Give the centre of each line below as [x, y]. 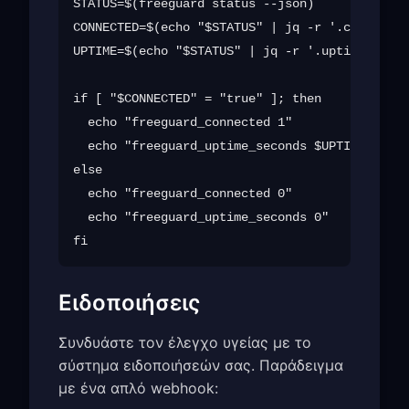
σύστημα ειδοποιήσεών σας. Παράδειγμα [201, 365]
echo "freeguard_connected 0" [183, 193]
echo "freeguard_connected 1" [183, 122]
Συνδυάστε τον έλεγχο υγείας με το [185, 342]
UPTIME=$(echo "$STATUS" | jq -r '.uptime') [226, 51]
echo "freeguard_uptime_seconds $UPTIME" [223, 146]
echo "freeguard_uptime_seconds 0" [201, 217]
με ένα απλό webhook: [138, 388]
